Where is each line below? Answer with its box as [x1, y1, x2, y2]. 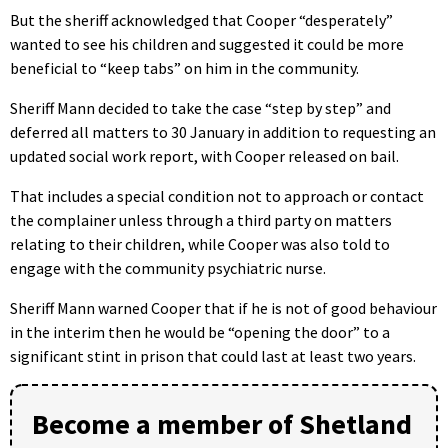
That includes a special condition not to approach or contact [10, 185, 424, 206]
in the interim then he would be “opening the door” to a [10, 321, 390, 342]
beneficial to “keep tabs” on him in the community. [10, 57, 359, 78]
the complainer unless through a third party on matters [10, 209, 392, 230]
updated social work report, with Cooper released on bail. [10, 145, 399, 166]
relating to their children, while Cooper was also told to [10, 233, 390, 254]
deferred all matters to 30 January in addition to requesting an [10, 121, 436, 142]
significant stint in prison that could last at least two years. [10, 345, 416, 366]
